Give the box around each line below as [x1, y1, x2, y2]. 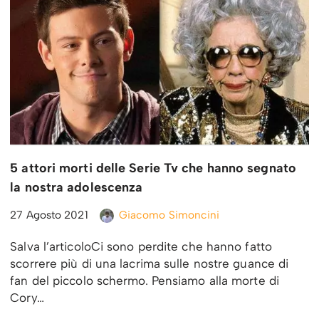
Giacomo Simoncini [118, 208, 220, 222]
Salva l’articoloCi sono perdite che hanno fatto [10, 239, 272, 254]
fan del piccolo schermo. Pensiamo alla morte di [10, 273, 279, 288]
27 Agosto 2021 [10, 208, 88, 222]
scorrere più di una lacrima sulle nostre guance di [10, 256, 289, 271]
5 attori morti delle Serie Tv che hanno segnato [10, 160, 296, 177]
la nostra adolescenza [10, 179, 143, 196]
